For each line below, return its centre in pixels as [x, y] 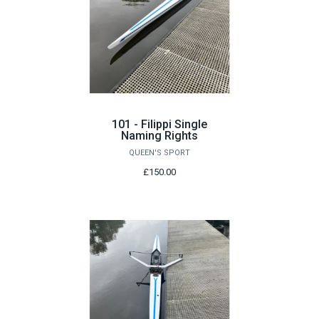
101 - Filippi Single [159, 125]
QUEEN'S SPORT [159, 153]
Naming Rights [159, 136]
